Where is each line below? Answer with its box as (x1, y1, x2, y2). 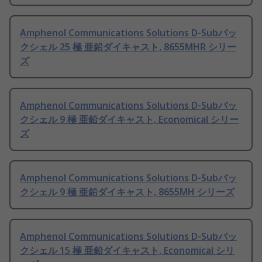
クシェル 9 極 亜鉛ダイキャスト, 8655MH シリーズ (20, 185, 235, 199)
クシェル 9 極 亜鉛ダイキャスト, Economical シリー (20, 113, 239, 126)
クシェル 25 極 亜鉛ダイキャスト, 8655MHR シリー (20, 40, 236, 54)
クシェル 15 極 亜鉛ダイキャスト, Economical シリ (20, 244, 235, 257)
